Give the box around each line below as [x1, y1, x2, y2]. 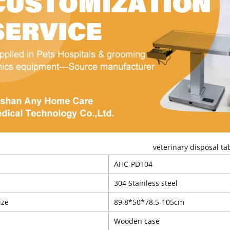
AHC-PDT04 [113, 159, 152, 169]
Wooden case [113, 216, 160, 226]
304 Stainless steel [113, 178, 178, 188]
